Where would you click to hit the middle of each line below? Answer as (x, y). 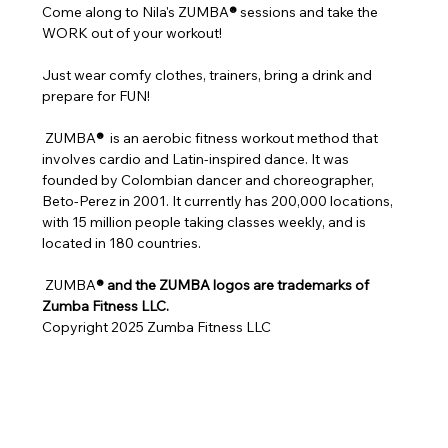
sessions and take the (309, 12)
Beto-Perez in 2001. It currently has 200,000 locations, (219, 201)
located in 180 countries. (122, 243)
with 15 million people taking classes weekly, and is (206, 222)
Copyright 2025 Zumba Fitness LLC (157, 327)
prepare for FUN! (96, 96)
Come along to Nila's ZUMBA (136, 12)
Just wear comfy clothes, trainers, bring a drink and (209, 75)
